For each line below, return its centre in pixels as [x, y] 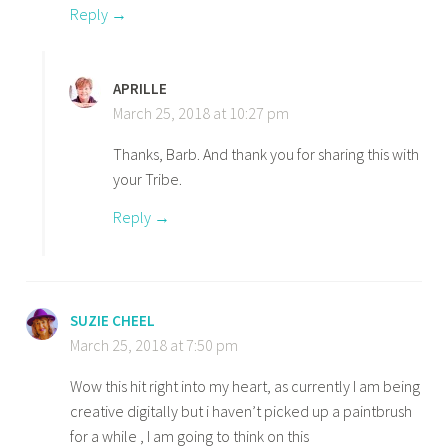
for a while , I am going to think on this [190, 435]
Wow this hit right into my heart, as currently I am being [245, 385]
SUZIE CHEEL [113, 320]
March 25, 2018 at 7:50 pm [154, 344]
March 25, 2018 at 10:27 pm [201, 113]
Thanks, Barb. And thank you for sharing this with [266, 154]
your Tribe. [148, 179]
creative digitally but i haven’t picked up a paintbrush [241, 410]
